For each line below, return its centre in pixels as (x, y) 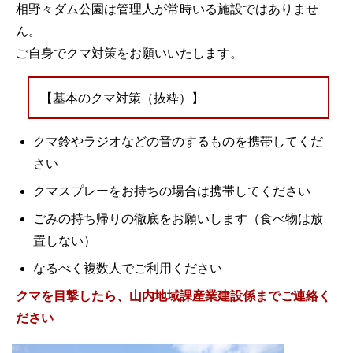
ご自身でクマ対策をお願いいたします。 (129, 53)
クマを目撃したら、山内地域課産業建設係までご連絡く (173, 295)
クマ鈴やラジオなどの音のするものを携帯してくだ (178, 141)
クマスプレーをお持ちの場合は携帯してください (172, 191)
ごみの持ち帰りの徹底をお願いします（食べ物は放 (178, 218)
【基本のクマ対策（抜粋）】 (122, 98)
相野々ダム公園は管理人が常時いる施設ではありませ (167, 9)
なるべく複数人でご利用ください (128, 268)
